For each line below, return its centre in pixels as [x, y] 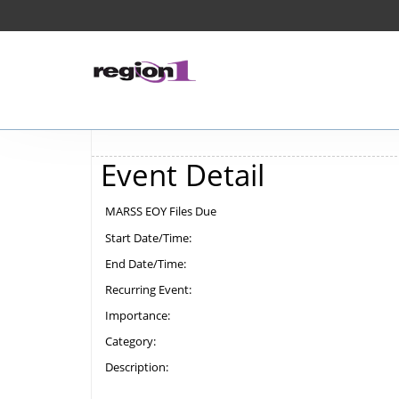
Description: [137, 367]
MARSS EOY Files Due [161, 211]
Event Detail [183, 175]
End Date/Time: [146, 264]
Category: [130, 341]
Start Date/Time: [148, 238]
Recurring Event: [148, 289]
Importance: [138, 315]
